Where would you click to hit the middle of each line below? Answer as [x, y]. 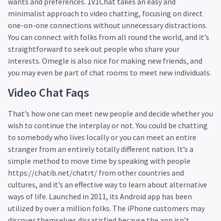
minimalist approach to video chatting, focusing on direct [105, 14]
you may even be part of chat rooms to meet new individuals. [110, 73]
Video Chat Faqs [49, 92]
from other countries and [141, 172]
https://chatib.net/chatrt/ [53, 172]
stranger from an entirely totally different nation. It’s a [101, 149]
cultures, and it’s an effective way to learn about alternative [108, 184]
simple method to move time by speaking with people [99, 161]
